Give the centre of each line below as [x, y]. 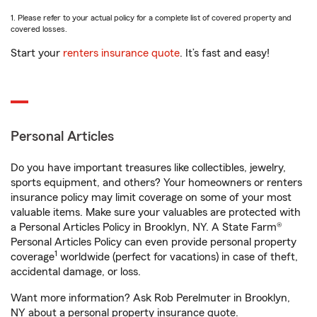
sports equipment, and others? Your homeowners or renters [156, 183]
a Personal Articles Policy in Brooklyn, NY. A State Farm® [146, 227]
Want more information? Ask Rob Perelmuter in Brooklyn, [150, 298]
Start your [37, 53]
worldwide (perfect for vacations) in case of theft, [178, 257]
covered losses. [39, 29]
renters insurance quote [121, 53]
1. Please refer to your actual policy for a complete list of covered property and [151, 18]
